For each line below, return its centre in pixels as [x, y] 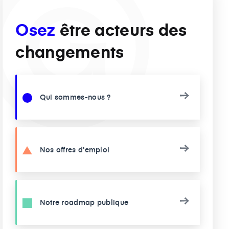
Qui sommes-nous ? [74, 97]
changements [70, 51]
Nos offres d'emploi [74, 150]
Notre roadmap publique [83, 202]
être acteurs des [121, 29]
